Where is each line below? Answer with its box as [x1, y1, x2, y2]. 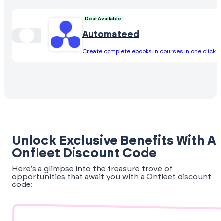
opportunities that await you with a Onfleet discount [12, 173, 211, 181]
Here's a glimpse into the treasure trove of [12, 165, 173, 173]
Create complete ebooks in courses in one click [82, 48, 216, 54]
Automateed [82, 30, 139, 39]
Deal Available [85, 16, 121, 21]
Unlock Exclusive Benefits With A [12, 134, 216, 147]
